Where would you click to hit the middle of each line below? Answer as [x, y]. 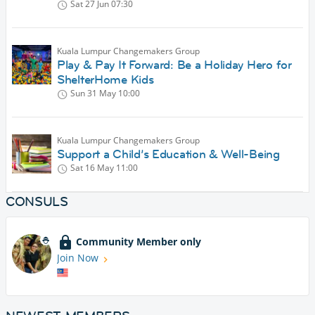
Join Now [78, 258]
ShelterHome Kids [105, 80]
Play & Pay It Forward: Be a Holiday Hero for [174, 65]
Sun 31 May [93, 94]
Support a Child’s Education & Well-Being [168, 154]
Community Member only [139, 242]
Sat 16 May [92, 168]
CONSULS [37, 202]
